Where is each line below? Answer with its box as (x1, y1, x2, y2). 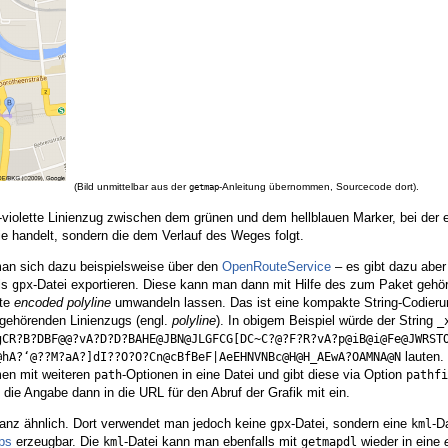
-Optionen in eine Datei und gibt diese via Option (122, 367, 406, 383)
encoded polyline (14, 295, 111, 311)
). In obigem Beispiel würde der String (216, 313, 437, 329)
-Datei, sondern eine (291, 416, 411, 432)
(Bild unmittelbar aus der (74, 181, 189, 193)
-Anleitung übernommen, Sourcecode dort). (219, 181, 419, 193)
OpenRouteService (222, 259, 331, 275)
